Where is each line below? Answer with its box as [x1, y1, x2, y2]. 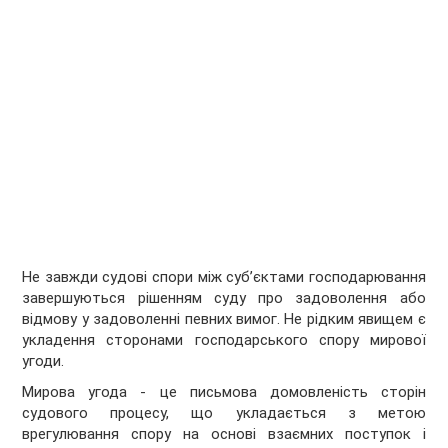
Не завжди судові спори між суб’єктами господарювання [22, 268, 426, 287]
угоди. [22, 352, 65, 371]
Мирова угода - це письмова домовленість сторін [22, 383, 426, 402]
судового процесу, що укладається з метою [22, 404, 426, 423]
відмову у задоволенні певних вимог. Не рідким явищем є [22, 310, 426, 329]
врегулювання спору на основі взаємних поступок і [22, 425, 426, 444]
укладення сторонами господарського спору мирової [22, 331, 426, 350]
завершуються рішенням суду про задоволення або [22, 289, 426, 308]
